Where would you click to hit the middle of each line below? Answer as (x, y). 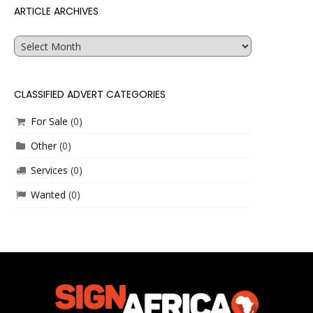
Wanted (48, 195)
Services (49, 170)
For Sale (49, 121)
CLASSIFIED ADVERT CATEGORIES (90, 94)
